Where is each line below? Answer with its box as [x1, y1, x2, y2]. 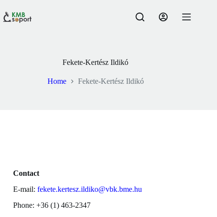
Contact [13, 169, 39, 178]
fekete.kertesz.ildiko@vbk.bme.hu [37, 185, 142, 194]
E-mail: [13, 185, 37, 194]
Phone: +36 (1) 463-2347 [13, 201, 91, 209]
